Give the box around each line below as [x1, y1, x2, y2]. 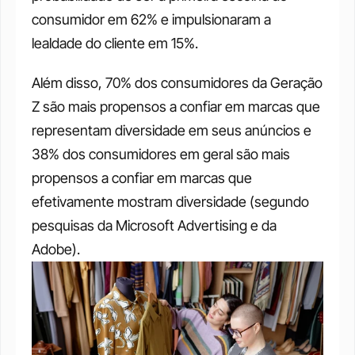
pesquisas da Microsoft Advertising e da [32, 217, 277, 234]
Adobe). [32, 241, 80, 258]
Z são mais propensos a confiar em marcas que [32, 98, 320, 115]
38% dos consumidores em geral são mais [32, 146, 290, 162]
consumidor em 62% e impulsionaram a [32, 11, 271, 28]
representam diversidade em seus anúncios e [32, 122, 311, 139]
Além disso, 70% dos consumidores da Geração [32, 74, 323, 91]
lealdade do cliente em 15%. [32, 35, 198, 52]
